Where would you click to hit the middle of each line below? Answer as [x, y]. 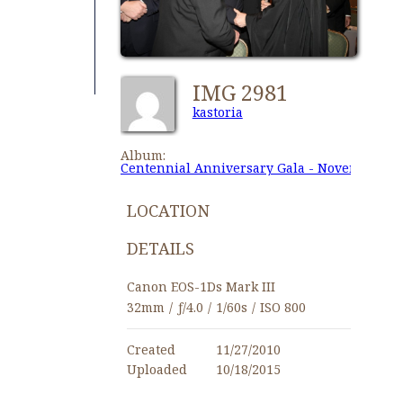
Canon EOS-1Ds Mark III [201, 287]
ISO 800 [282, 308]
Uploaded [157, 370]
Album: [143, 155]
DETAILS [160, 249]
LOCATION [168, 210]
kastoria [217, 112]
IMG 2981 [245, 92]
